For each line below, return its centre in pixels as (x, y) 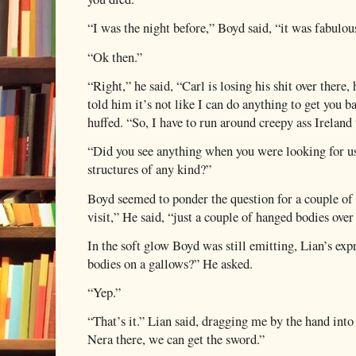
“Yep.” (104, 293)
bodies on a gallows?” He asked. (170, 263)
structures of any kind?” (149, 170)
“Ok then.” (115, 57)
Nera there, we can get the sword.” (176, 340)
